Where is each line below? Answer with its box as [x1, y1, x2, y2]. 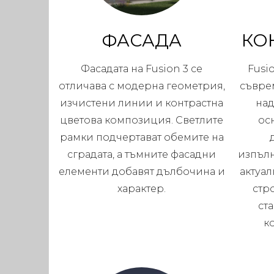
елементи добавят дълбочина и [58, 166, 225, 178]
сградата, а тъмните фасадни [67, 149, 217, 161]
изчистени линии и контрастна [60, 97, 224, 109]
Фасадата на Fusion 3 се [81, 63, 203, 75]
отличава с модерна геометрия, [58, 80, 225, 92]
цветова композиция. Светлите [60, 114, 224, 127]
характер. [117, 183, 166, 195]
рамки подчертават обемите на [59, 131, 224, 144]
